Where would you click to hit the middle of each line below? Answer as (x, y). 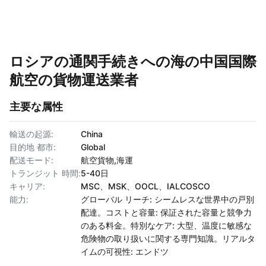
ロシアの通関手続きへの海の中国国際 (133, 61)
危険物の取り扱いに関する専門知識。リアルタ (168, 238)
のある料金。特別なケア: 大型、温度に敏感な (166, 225)
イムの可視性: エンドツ (125, 251)
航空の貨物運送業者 (74, 80)
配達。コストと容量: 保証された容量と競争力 (166, 212)
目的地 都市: (33, 147)
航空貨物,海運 (107, 160)
